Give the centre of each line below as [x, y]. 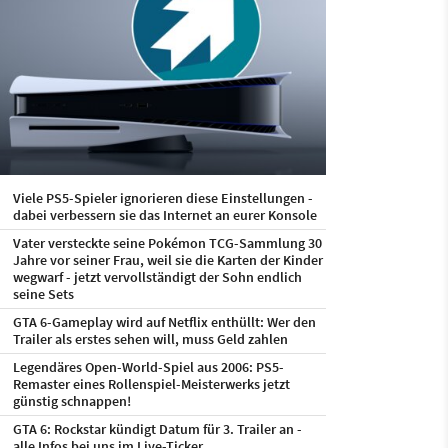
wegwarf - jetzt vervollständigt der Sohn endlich [157, 277]
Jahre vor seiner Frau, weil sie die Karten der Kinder [167, 260]
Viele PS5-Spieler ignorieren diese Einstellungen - [162, 198]
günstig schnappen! [71, 401]
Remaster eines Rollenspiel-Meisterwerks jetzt [151, 384]
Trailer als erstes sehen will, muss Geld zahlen [150, 339]
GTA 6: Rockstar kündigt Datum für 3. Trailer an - [157, 429]
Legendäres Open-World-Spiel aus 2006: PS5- [148, 367]
